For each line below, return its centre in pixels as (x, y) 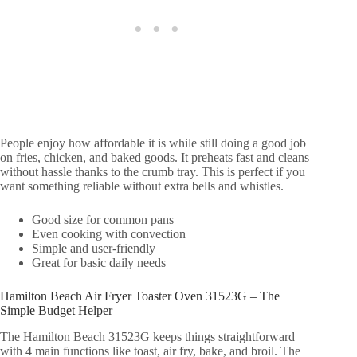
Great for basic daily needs (99, 262)
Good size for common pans (103, 219)
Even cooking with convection (109, 233)
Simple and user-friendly (94, 248)
